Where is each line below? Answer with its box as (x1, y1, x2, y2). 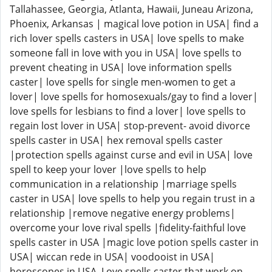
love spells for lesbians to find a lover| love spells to (10, 104, 246, 118)
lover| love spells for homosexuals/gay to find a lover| (10, 90, 258, 103)
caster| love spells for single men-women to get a (10, 75, 236, 89)
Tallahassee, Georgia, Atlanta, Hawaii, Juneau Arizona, (10, 2, 253, 16)
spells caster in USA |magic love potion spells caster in (10, 236, 259, 249)
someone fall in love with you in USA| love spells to (10, 46, 242, 59)
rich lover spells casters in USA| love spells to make (10, 32, 244, 45)
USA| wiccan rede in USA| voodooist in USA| (10, 250, 215, 263)
